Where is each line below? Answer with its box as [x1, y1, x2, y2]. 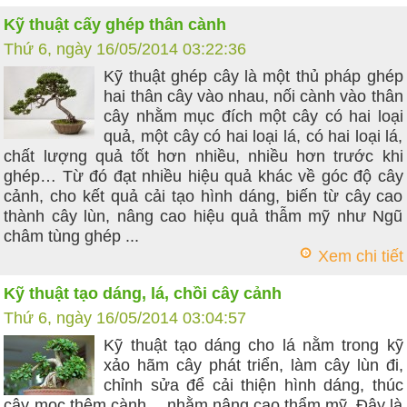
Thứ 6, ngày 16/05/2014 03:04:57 [4, 309, 247, 327]
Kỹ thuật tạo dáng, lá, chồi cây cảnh [4, 284, 283, 303]
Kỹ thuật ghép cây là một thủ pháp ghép [104, 67, 403, 85]
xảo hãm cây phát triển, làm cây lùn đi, [104, 356, 403, 374]
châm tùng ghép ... [4, 227, 140, 245]
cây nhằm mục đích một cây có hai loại [104, 107, 403, 125]
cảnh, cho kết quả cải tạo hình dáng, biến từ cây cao [4, 187, 403, 205]
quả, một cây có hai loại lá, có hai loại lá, [104, 127, 403, 145]
